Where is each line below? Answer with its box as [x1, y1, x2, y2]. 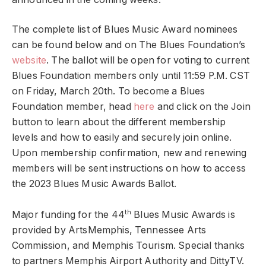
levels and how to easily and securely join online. [12, 132, 232, 144]
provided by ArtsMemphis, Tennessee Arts [12, 224, 207, 236]
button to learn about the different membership [12, 116, 226, 128]
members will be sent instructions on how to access [12, 163, 246, 175]
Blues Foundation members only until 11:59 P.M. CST [12, 70, 250, 82]
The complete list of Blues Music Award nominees [12, 24, 238, 36]
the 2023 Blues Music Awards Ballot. [12, 178, 177, 190]
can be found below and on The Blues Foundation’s [12, 39, 246, 51]
